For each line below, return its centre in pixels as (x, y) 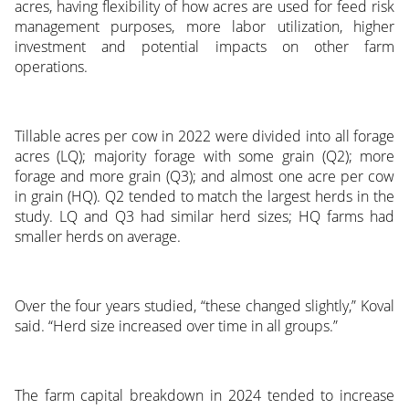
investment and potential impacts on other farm (204, 47)
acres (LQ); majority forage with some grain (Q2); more (204, 157)
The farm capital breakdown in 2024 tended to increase (204, 396)
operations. (51, 67)
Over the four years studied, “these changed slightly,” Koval (204, 306)
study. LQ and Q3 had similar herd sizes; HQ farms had (204, 217)
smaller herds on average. (97, 237)
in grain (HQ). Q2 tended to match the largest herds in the (204, 197)
